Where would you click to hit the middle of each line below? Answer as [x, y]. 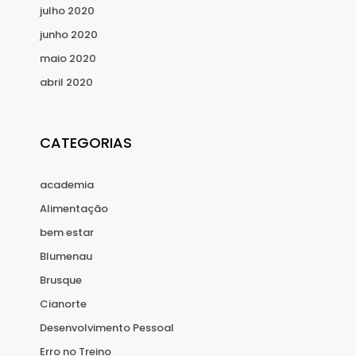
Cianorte [63, 304]
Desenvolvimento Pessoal [107, 328]
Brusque [61, 281]
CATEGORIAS [86, 143]
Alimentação [74, 209]
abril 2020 [66, 83]
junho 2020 [69, 35]
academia [67, 185]
